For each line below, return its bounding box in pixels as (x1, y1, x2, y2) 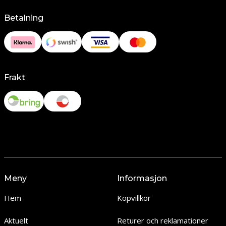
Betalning (4, 13, 43, 23)
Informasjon (117, 174, 167, 184)
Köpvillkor (117, 193, 151, 203)
